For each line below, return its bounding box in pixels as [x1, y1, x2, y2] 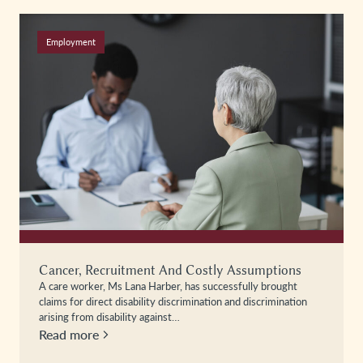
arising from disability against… [39, 309, 180, 324]
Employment [45, 35, 96, 48]
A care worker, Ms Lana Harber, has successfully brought [39, 278, 297, 293]
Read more [39, 325, 99, 343]
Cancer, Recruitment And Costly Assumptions [39, 262, 301, 278]
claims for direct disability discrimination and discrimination [39, 293, 307, 309]
